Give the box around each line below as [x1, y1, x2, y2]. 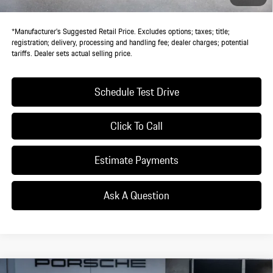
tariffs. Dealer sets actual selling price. [11, 46, 132, 60]
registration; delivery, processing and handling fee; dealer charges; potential [11, 35, 249, 49]
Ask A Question [104, 186, 169, 204]
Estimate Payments [94, 151, 179, 169]
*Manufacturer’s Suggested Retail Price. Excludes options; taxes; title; [11, 24, 230, 38]
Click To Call [110, 116, 163, 135]
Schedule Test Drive [94, 82, 179, 101]
